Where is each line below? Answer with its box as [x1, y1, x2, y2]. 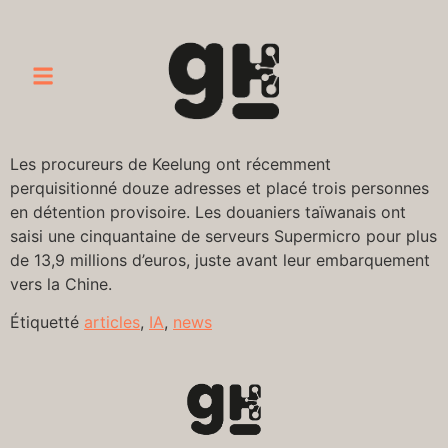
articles [84, 312, 140, 333]
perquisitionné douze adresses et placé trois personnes [10, 178, 429, 198]
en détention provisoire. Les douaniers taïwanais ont [10, 202, 406, 222]
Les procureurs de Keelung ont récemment [10, 154, 331, 174]
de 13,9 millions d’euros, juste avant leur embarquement [10, 250, 430, 270]
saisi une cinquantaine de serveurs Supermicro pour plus [10, 226, 437, 246]
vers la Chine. [10, 274, 112, 294]
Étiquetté [10, 312, 84, 333]
